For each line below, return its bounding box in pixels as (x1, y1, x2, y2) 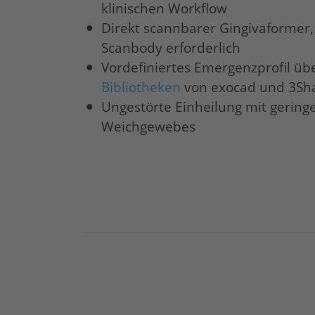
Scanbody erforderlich (101, 38, 240, 57)
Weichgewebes (101, 117, 195, 136)
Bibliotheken (101, 77, 181, 96)
